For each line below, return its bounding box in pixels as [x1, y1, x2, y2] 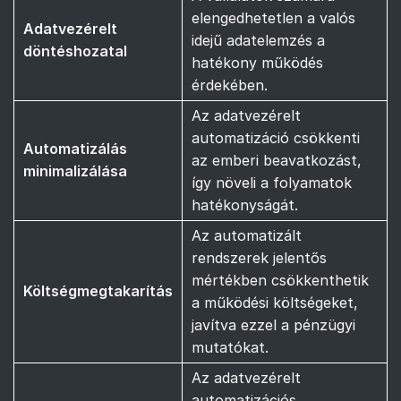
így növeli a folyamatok [192, 173, 352, 192]
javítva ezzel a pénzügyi [192, 315, 355, 334]
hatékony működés [192, 53, 323, 72]
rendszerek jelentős [192, 248, 327, 267]
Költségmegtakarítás [23, 281, 173, 300]
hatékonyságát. [192, 195, 298, 214]
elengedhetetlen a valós [192, 8, 355, 27]
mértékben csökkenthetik [192, 270, 369, 289]
